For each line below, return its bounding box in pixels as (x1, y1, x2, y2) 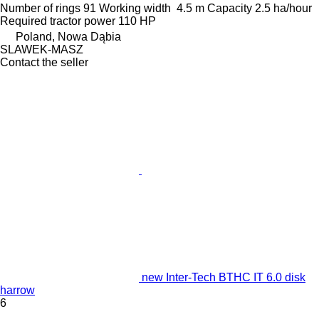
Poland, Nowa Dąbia (16, 31, 121, 43)
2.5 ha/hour (255, 2, 312, 15)
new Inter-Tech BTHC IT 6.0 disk (142, 271, 305, 284)
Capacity (207, 2, 252, 15)
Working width (99, 2, 171, 15)
